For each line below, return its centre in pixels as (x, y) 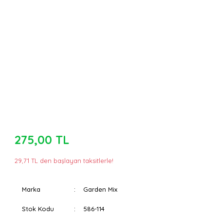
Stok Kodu (38, 209)
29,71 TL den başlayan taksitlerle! (64, 161)
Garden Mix (100, 189)
